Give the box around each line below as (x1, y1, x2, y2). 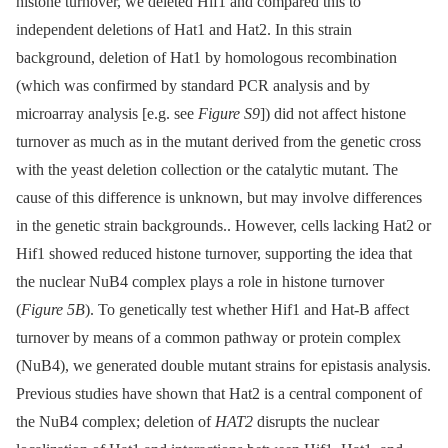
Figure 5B (21, 300, 85, 318)
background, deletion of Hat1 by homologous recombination (16, 48, 397, 66)
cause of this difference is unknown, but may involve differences (16, 188, 422, 206)
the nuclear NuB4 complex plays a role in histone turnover (16, 272, 384, 290)
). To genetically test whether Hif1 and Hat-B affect (85, 300, 409, 318)
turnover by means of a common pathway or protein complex (16, 328, 401, 346)
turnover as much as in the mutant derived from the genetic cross (16, 132, 421, 150)
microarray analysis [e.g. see (16, 104, 198, 122)
